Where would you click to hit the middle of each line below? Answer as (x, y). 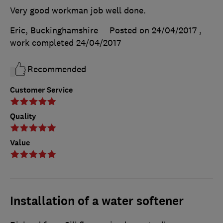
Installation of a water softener (97, 201)
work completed (43, 43)
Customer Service (41, 90)
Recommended (57, 69)
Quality (23, 116)
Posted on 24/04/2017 (153, 31)
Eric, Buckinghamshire (54, 31)
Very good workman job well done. (78, 11)
